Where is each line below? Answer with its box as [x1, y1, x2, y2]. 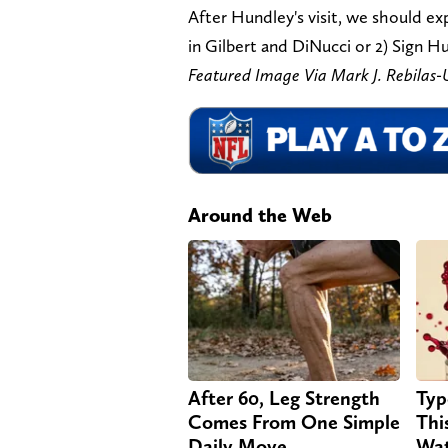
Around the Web [188, 202, 332, 227]
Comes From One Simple [188, 409, 400, 434]
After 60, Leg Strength [188, 385, 380, 410]
